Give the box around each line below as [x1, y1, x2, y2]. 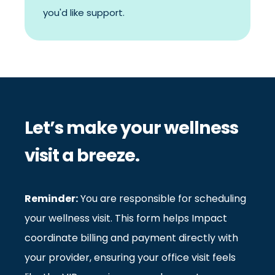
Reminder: [25, 191, 78, 206]
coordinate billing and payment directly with [25, 230, 238, 245]
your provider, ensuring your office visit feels [25, 250, 236, 265]
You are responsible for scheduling [78, 191, 246, 206]
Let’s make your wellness [25, 115, 238, 140]
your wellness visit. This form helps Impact [25, 211, 227, 225]
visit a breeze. [25, 142, 139, 168]
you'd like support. [43, 6, 125, 19]
